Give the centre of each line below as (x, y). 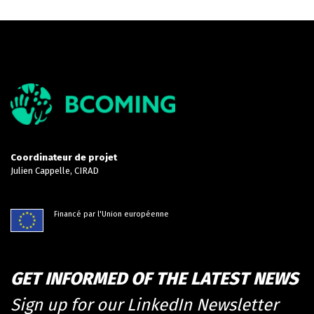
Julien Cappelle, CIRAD (55, 171)
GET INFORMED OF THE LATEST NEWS (155, 279)
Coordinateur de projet (64, 158)
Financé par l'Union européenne (111, 214)
